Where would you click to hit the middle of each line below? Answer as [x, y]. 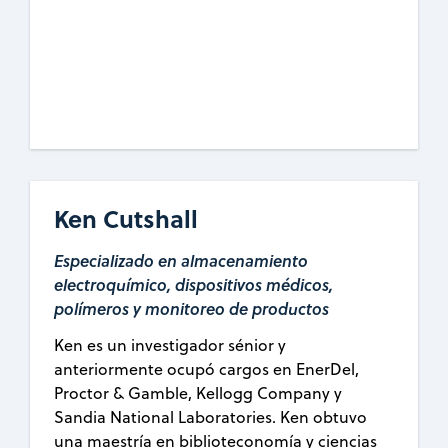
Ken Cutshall [126, 218]
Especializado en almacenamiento [181, 260]
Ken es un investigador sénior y [170, 344]
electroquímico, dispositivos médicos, [194, 284]
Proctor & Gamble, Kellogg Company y [198, 392]
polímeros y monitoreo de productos [192, 308]
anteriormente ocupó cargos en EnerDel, [207, 368]
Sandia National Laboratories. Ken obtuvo [211, 416]
